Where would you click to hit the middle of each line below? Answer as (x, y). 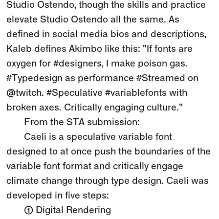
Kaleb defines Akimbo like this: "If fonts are (100, 49)
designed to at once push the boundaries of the (109, 152)
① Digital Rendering (68, 210)
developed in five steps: (58, 196)
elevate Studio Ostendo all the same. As (93, 20)
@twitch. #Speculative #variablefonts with (97, 93)
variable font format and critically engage (95, 166)
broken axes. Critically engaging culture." (95, 108)
